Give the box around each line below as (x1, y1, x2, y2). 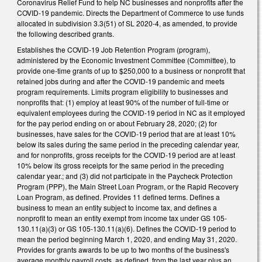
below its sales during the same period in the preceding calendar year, (17, 139, 239, 150)
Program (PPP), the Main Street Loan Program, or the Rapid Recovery (17, 181, 239, 192)
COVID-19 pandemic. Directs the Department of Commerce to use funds (17, 7, 244, 18)
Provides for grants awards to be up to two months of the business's (17, 244, 229, 255)
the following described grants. (17, 28, 114, 39)
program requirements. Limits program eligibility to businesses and (17, 87, 228, 97)
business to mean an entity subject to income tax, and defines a (17, 202, 217, 213)
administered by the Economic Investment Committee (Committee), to (17, 55, 236, 65)
